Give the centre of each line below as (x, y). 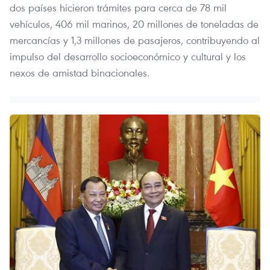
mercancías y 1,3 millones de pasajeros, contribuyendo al (135, 40)
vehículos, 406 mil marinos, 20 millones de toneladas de (134, 24)
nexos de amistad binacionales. (80, 72)
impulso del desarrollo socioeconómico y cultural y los (128, 56)
